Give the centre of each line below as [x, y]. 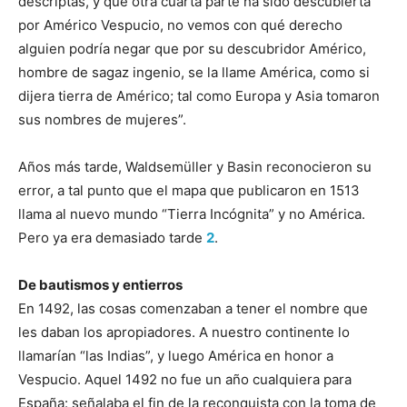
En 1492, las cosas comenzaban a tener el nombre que [193, 308]
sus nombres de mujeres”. [102, 119]
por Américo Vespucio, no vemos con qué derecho [180, 25]
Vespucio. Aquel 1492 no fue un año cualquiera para [185, 379]
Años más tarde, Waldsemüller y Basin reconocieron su [195, 166]
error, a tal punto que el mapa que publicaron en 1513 [189, 190]
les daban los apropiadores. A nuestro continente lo [184, 332]
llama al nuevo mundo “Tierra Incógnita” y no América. [192, 213]
